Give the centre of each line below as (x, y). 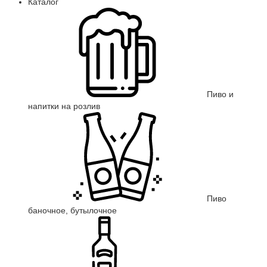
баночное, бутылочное (72, 210)
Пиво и (220, 94)
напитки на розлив (64, 106)
